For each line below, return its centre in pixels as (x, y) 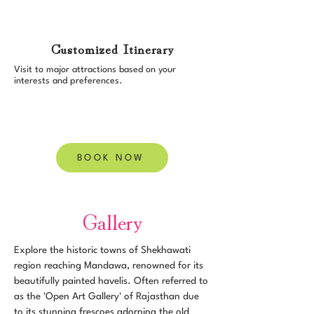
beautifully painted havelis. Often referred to (111, 281)
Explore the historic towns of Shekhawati (102, 250)
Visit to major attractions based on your (95, 70)
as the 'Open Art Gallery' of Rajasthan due (107, 296)
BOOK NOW (111, 158)
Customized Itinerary (112, 48)
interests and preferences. (68, 81)
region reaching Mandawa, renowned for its (109, 266)
